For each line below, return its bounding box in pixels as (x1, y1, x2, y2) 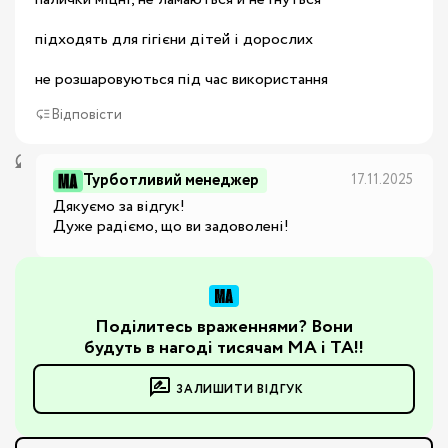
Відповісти (51, 105, 122, 125)
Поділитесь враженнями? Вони (95, 314, 353, 340)
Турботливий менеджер (83, 169, 259, 192)
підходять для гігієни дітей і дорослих (35, 28, 313, 51)
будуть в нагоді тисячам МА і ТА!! (84, 335, 364, 361)
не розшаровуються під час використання (35, 68, 328, 91)
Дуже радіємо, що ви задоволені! (53, 215, 289, 238)
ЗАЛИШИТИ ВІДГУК (176, 380, 304, 398)
